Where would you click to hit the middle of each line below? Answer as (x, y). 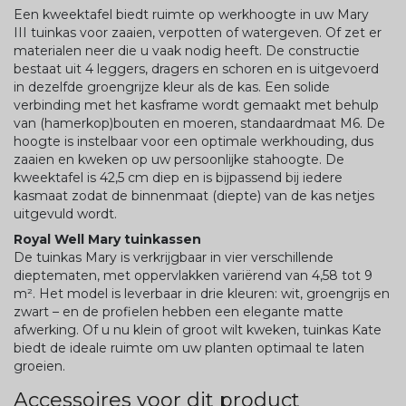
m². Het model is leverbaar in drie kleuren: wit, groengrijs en (202, 293)
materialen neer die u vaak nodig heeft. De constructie (187, 50)
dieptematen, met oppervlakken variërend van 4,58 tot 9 (193, 275)
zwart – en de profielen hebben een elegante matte (179, 311)
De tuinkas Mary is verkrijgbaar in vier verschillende (174, 257)
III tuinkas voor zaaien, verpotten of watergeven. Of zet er (198, 32)
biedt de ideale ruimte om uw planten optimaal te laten (189, 348)
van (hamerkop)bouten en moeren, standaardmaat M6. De (199, 123)
